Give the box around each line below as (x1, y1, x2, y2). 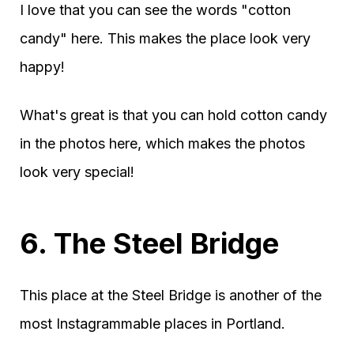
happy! (20, 58, 65, 76)
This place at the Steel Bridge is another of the (20, 287, 322, 304)
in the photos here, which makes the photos (20, 135, 305, 153)
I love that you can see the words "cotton (20, 2, 291, 19)
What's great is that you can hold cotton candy (20, 107, 327, 124)
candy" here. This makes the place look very (20, 30, 311, 47)
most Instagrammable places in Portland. (20, 315, 285, 333)
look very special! (20, 164, 134, 181)
